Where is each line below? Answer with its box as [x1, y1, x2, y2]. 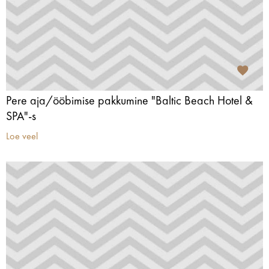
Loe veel [6, 132, 38, 142]
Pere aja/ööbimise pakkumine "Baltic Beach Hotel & [6, 95, 253, 107]
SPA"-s [6, 111, 36, 123]
